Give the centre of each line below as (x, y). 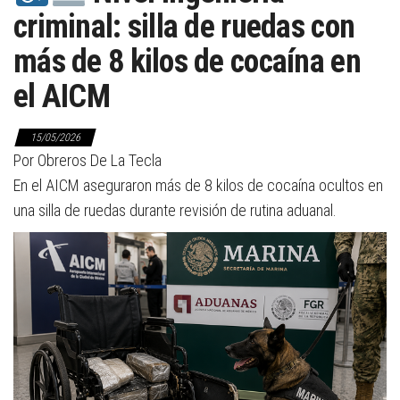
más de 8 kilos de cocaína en (187, 62)
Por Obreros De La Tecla (87, 161)
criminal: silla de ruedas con (184, 27)
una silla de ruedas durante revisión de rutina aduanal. (175, 211)
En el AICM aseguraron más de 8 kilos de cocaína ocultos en (198, 186)
